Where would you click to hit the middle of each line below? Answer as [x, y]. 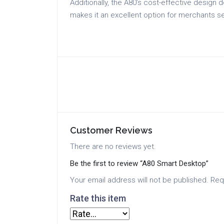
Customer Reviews [111, 130]
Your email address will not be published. [139, 180]
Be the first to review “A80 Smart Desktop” [139, 163]
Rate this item [98, 198]
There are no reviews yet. [113, 146]
